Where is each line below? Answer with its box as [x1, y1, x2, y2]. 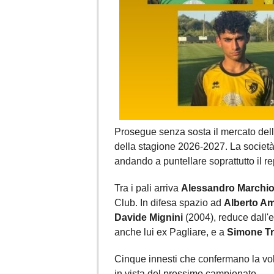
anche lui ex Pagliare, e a [114, 227, 227, 238]
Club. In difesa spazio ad [114, 198, 224, 209]
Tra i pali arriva [114, 183, 181, 194]
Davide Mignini [114, 212, 183, 223]
